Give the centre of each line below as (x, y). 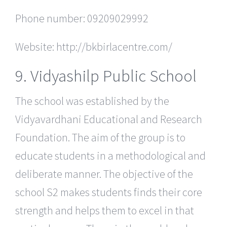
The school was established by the (92, 101)
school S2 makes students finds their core (109, 192)
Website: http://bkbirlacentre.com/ (94, 47)
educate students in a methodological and (110, 155)
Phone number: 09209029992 (82, 18)
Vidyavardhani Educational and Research (109, 119)
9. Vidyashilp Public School (106, 76)
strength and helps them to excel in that (105, 210)
